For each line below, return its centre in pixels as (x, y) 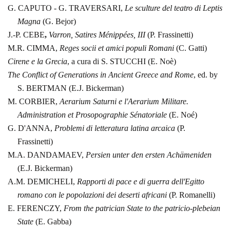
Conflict (35, 75)
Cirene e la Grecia (37, 62)
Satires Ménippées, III (109, 35)
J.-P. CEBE (26, 35)
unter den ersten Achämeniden (161, 155)
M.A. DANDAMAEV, (47, 155)
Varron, (61, 35)
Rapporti (91, 182)
